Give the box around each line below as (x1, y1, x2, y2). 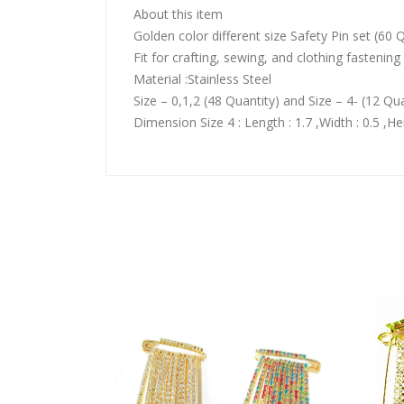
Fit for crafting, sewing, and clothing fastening (133, 49, 400, 66)
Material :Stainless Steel (133, 70, 271, 87)
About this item (133, 5, 223, 23)
